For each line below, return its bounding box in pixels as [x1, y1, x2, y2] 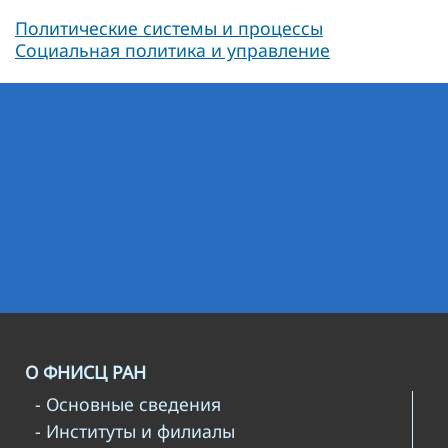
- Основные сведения [35, 391, 221, 416]
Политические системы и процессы [15, 15, 323, 40]
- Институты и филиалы [35, 418, 235, 443]
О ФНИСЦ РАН [25, 359, 146, 384]
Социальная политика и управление [15, 37, 330, 62]
